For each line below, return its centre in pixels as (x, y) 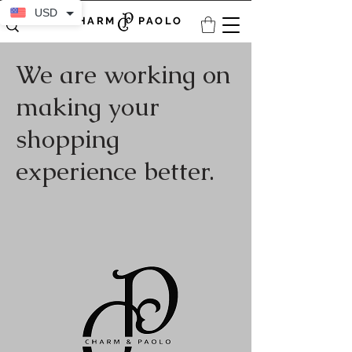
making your (88, 107)
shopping (68, 139)
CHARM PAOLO (126, 21)
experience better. (115, 171)
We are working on (123, 75)
